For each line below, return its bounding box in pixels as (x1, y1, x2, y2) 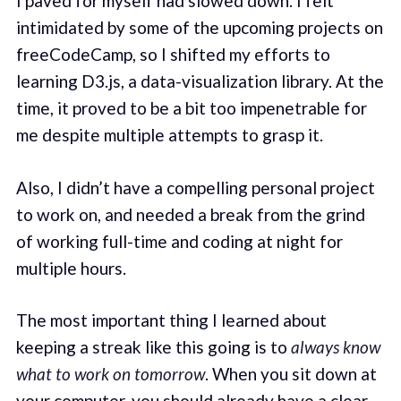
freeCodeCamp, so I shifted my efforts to (15, 44, 330, 65)
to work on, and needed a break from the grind (15, 203, 365, 225)
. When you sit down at (204, 363, 377, 385)
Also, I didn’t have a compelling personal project (15, 176, 375, 198)
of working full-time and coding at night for (15, 230, 343, 252)
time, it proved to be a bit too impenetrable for (15, 98, 367, 119)
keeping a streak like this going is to (15, 337, 291, 358)
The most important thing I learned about (15, 310, 327, 331)
